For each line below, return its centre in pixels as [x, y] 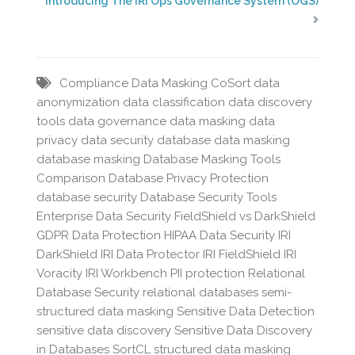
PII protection [208, 273]
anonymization [78, 102]
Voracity [60, 273]
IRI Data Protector [151, 254]
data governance [118, 121]
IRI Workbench [127, 273]
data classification [174, 102]
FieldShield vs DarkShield [245, 216]
